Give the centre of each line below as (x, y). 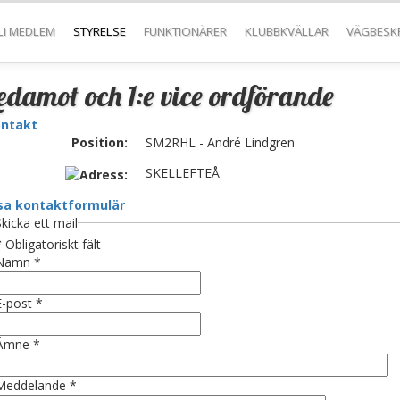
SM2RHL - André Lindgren (220, 143)
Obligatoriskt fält (52, 245)
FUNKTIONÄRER (185, 31)
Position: (99, 143)
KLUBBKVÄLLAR (286, 31)
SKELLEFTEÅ (182, 173)
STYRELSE (99, 31)
